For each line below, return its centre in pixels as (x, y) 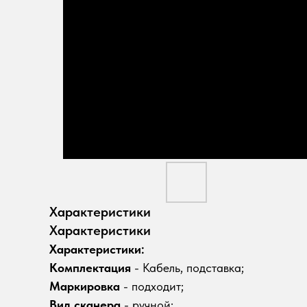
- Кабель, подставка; (187, 268)
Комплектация (90, 268)
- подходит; (152, 286)
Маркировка (85, 286)
